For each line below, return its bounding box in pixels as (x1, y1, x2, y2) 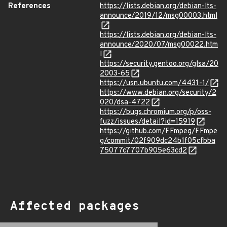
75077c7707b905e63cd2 (100, 146, 187, 156)
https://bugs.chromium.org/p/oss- (100, 107, 211, 117)
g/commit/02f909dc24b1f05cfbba (100, 136, 215, 146)
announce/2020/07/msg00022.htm (100, 40, 218, 50)
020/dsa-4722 (100, 98, 150, 107)
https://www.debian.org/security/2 (100, 88, 216, 98)
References (8, 2, 51, 11)
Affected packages (10, 199, 139, 214)
